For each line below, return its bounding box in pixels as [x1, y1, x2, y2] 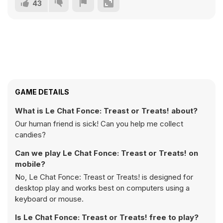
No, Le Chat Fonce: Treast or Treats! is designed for [15, 172, 193, 182]
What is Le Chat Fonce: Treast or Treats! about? [15, 106, 198, 115]
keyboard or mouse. [15, 194, 84, 204]
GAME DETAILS [15, 88, 69, 96]
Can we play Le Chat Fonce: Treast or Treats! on [15, 148, 198, 158]
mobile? [15, 159, 45, 169]
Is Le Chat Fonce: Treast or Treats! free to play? [15, 213, 199, 222]
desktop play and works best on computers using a [15, 183, 190, 193]
